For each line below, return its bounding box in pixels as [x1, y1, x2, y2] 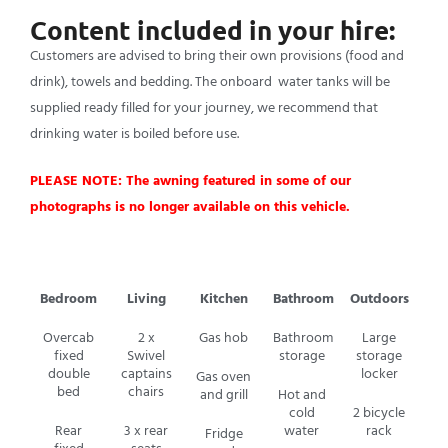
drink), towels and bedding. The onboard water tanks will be [30, 70, 390, 93]
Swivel [127, 344, 166, 367]
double [47, 362, 90, 385]
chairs [128, 380, 165, 403]
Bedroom [40, 287, 98, 310]
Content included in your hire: [30, 13, 395, 46]
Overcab [43, 326, 95, 349]
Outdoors [350, 287, 410, 310]
